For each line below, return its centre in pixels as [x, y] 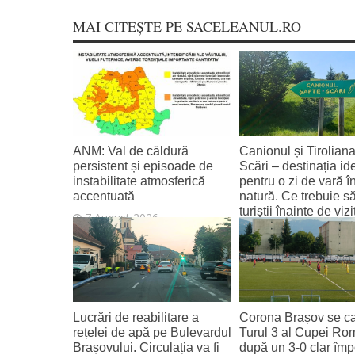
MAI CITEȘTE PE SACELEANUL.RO [187, 27]
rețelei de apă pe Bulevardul [152, 332]
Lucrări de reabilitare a [136, 317]
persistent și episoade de [143, 165]
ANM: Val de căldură [131, 150]
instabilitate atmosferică [139, 180]
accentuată [104, 195]
